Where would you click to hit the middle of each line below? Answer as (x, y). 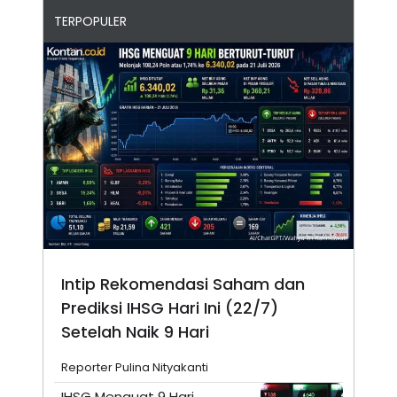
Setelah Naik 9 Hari (135, 332)
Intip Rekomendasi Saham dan (183, 284)
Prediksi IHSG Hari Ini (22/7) (170, 308)
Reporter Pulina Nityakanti (135, 368)
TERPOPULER (90, 21)
